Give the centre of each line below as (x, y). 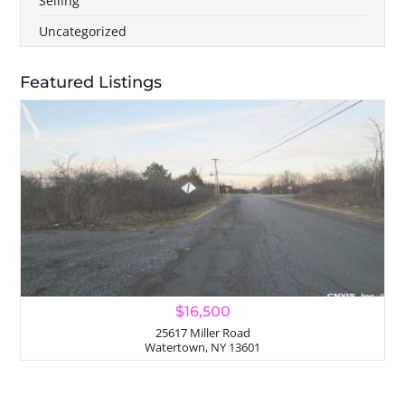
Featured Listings (91, 82)
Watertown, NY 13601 (202, 348)
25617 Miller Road (202, 334)
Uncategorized (83, 31)
